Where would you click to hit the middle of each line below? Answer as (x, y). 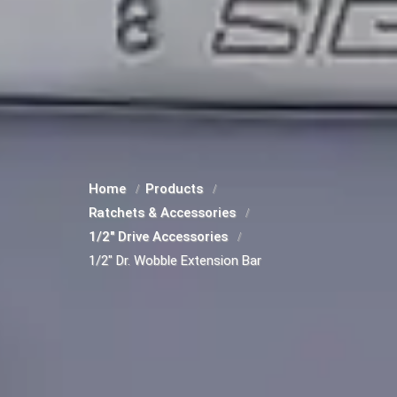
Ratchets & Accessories (164, 213)
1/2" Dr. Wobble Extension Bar (175, 261)
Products (176, 189)
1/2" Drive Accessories (160, 237)
